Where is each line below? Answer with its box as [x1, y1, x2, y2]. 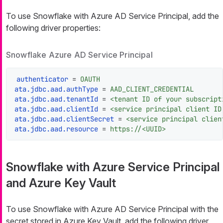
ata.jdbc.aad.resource [14, 124, 98, 133]
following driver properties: [6, 23, 101, 33]
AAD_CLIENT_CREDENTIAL [110, 84, 194, 94]
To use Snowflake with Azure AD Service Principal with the [6, 204, 219, 214]
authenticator [16, 74, 68, 84]
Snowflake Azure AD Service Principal [6, 50, 153, 60]
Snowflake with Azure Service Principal [6, 159, 220, 174]
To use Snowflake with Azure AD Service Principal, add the [6, 11, 219, 21]
